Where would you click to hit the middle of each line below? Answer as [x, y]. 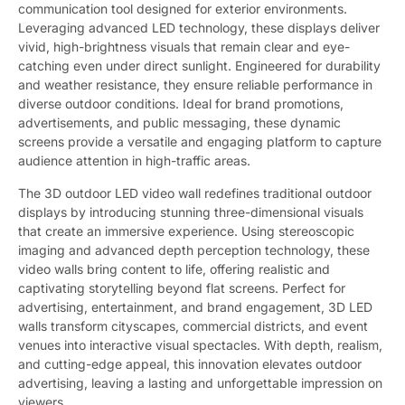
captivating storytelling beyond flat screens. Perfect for [182, 288]
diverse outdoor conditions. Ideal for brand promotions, [181, 104]
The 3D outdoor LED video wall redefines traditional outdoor [195, 193]
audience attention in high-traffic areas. [134, 161]
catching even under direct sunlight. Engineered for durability [199, 66]
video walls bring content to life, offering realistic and [174, 269]
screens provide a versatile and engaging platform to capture [200, 142]
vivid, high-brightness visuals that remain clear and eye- [184, 47]
